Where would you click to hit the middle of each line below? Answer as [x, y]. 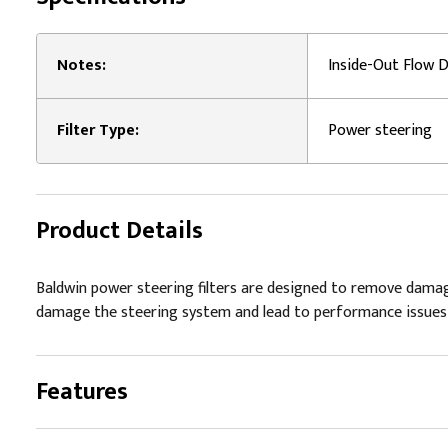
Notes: [81, 65]
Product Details [119, 231]
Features [82, 392]
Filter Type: [98, 130]
